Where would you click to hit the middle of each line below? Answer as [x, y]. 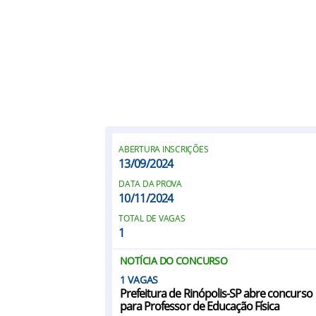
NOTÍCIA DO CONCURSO [174, 261]
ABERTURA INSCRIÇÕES [164, 149]
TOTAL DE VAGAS [152, 218]
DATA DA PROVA [150, 184]
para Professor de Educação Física [200, 306]
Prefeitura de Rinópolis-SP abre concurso [216, 293]
